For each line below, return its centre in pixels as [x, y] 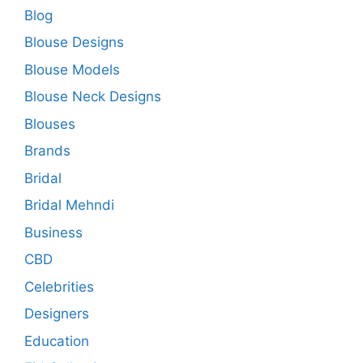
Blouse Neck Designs [93, 97]
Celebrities [59, 286]
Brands [47, 151]
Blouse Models [72, 69]
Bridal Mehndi [69, 205]
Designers [57, 314]
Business [53, 232]
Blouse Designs [74, 43]
